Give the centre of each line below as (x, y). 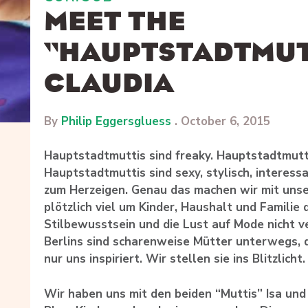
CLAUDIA (109, 83)
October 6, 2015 (225, 121)
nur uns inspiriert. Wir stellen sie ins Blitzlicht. (175, 259)
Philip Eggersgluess (116, 121)
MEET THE (115, 21)
